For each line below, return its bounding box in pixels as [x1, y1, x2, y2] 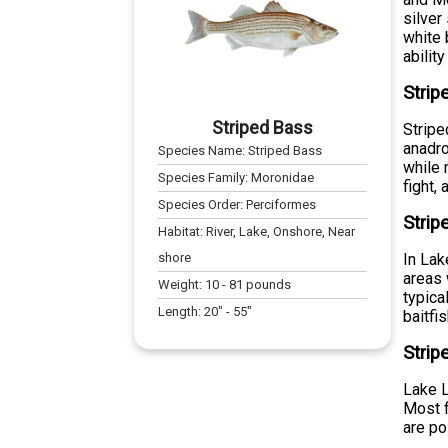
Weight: [158, 277, 206, 293]
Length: [158, 304, 205, 320]
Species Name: [158, 143, 249, 159]
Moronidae [251, 170, 315, 186]
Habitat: [158, 224, 207, 240]
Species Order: [158, 197, 247, 213]
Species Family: [158, 170, 252, 186]
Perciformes [246, 197, 317, 213]
